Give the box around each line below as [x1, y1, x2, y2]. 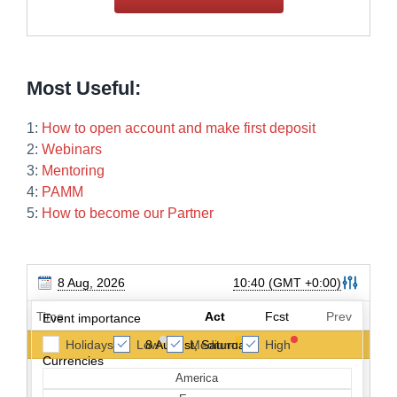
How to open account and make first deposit [42, 121, 315, 136]
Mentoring [42, 163, 105, 179]
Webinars [42, 142, 102, 158]
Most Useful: [27, 77, 141, 100]
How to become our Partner [42, 206, 214, 222]
